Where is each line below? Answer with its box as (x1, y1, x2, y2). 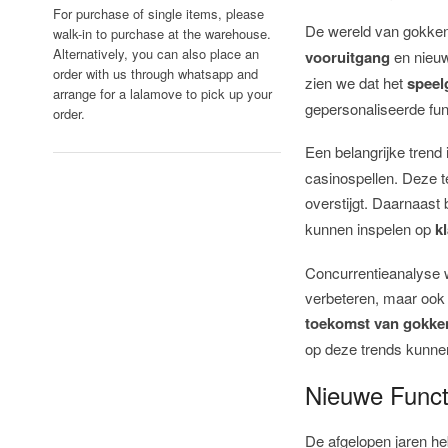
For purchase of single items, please (52, 4, 264, 24)
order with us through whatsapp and (52, 64, 258, 84)
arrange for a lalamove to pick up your (52, 84, 272, 104)
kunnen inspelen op (305, 218, 436, 240)
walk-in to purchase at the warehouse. (52, 24, 271, 44)
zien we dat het (305, 72, 408, 94)
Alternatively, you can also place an (52, 44, 259, 64)
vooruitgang (305, 46, 391, 69)
